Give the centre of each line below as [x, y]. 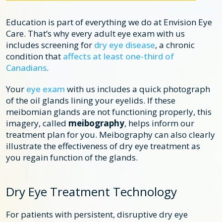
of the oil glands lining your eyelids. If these [91, 101]
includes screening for [50, 45]
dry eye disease [125, 45]
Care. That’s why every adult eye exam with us [95, 34]
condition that [34, 56]
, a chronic [175, 45]
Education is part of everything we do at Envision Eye [109, 22]
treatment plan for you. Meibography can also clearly [111, 135]
